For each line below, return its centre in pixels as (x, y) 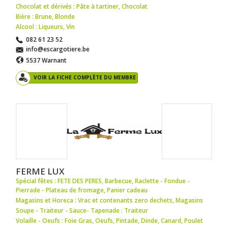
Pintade (127, 220)
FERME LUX (40, 171)
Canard (171, 220)
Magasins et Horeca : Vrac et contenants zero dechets (94, 200)
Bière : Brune (34, 16)
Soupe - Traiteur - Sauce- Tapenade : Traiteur (82, 210)
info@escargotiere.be (58, 49)
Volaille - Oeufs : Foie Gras (54, 220)
